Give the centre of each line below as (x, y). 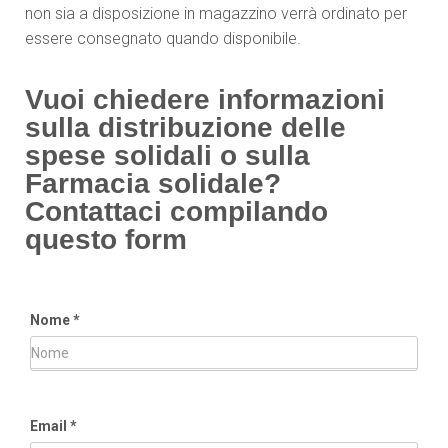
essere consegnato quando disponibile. (163, 38)
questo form (106, 239)
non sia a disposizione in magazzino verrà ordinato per (216, 13)
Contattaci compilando (176, 211)
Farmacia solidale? (153, 183)
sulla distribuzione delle (185, 127)
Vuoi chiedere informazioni (205, 99)
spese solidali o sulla (167, 155)
